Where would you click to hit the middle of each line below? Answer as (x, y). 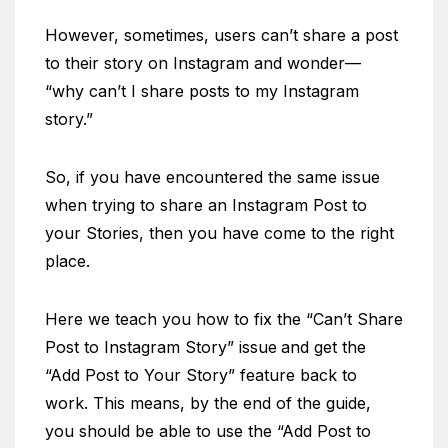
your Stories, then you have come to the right (219, 233)
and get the (323, 347)
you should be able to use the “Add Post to (208, 431)
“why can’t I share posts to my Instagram (202, 91)
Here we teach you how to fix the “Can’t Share (224, 319)
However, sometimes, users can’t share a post (221, 35)
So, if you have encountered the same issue (212, 177)
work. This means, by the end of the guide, (208, 403)
